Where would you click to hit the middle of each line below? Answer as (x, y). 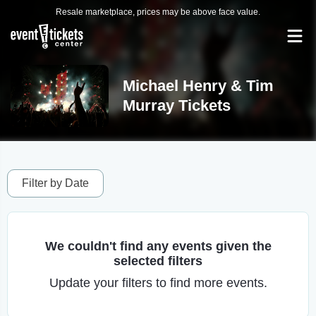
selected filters (158, 261)
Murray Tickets (176, 105)
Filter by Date (55, 183)
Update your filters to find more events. (158, 283)
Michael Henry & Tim (198, 86)
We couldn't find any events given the (158, 246)
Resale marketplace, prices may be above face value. (158, 12)
